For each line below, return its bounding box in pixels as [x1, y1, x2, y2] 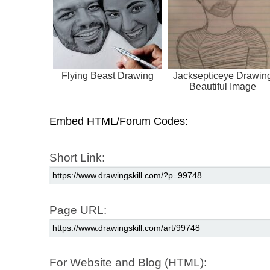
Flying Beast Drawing [61, 70, 154, 81]
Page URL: [49, 203, 107, 216]
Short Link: [49, 151, 105, 164]
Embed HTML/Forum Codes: [49, 115, 188, 127]
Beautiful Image [189, 81, 256, 92]
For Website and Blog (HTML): [49, 256, 207, 269]
